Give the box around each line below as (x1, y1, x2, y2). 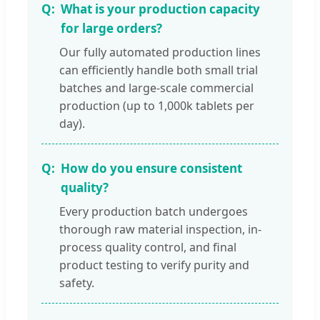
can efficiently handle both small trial (59, 62, 258, 79)
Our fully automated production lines (59, 44, 261, 61)
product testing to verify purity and (59, 257, 249, 274)
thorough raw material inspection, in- (59, 221, 261, 238)
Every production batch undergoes (59, 204, 248, 220)
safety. (59, 275, 94, 291)
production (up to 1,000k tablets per (59, 98, 254, 114)
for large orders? (61, 20, 162, 37)
